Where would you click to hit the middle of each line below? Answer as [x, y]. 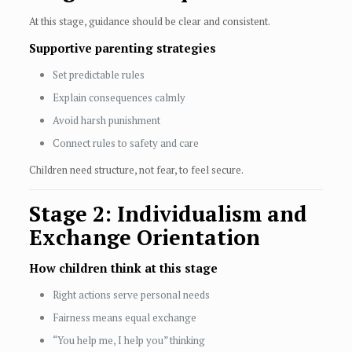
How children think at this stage [123, 268]
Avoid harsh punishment [106, 121]
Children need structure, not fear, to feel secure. [136, 170]
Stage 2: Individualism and [168, 214]
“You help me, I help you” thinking [128, 341]
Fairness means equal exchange [124, 318]
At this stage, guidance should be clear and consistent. [149, 22]
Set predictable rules [98, 75]
